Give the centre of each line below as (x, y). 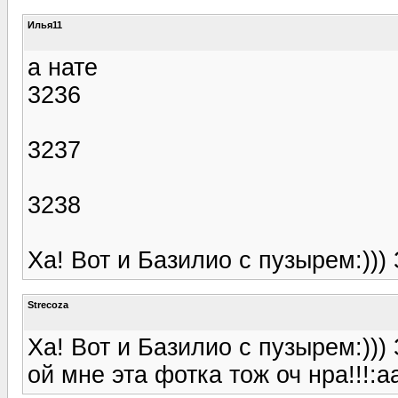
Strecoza (48, 304)
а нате (63, 67)
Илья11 (45, 24)
